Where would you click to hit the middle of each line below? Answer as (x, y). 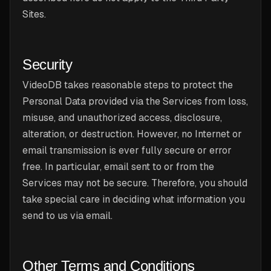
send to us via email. (67, 216)
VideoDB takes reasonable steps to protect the (128, 85)
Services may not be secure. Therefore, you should (135, 183)
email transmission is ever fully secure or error (127, 150)
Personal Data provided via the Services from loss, (135, 101)
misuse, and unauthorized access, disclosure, (122, 118)
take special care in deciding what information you (134, 199)
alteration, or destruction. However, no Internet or (132, 134)
